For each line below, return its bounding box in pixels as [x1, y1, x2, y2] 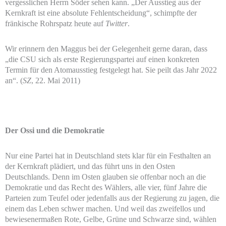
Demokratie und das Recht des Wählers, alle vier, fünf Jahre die [5, 183, 207, 193]
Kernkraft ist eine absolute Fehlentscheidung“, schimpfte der [5, 8, 197, 18]
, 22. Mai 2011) [31, 76, 80, 86]
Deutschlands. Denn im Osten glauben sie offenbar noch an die [5, 172, 206, 182]
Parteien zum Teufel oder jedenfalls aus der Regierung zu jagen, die [5, 193, 219, 203]
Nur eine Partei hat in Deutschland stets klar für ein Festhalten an [5, 151, 211, 161]
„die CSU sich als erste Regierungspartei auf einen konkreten [5, 54, 199, 65]
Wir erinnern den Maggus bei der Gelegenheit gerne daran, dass [5, 44, 207, 54]
